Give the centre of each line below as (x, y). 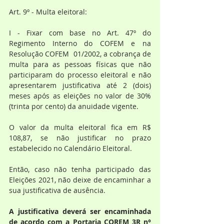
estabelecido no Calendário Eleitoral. (70, 148)
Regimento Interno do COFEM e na (80, 43)
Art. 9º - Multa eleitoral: (48, 12)
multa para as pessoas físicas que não (80, 64)
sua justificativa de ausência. (57, 190)
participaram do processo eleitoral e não (80, 75)
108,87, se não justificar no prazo (80, 138)
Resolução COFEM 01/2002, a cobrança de (80, 54)
